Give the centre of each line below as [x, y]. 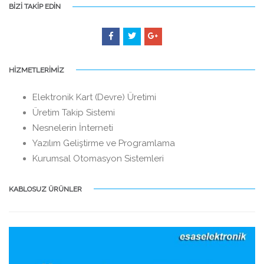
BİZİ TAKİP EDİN [35, 7]
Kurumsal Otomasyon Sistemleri [98, 158]
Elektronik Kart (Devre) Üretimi [94, 97]
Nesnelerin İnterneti [73, 128]
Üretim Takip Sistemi [74, 112]
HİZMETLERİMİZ [37, 70]
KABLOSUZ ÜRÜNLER [45, 189]
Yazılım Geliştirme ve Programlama [104, 143]
